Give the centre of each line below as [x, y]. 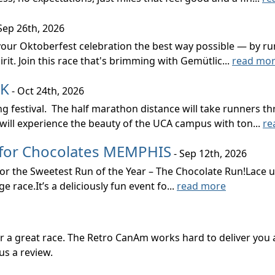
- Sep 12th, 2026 [209, 153]
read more [201, 186]
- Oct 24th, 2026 [47, 91]
